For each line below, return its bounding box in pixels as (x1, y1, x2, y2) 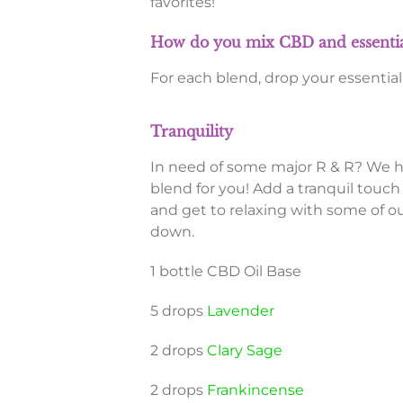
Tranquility (149, 122, 233, 141)
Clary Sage (206, 342, 282, 360)
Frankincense (206, 381, 304, 399)
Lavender (206, 302, 274, 320)
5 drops (149, 302, 207, 320)
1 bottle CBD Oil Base (149, 263, 301, 281)
